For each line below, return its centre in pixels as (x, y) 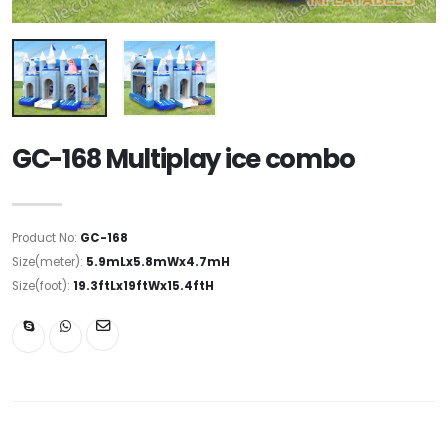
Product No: (46, 237)
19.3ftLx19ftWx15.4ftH (143, 285)
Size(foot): (42, 285)
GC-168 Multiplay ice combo (183, 158)
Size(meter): (49, 261)
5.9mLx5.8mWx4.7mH (158, 261)
